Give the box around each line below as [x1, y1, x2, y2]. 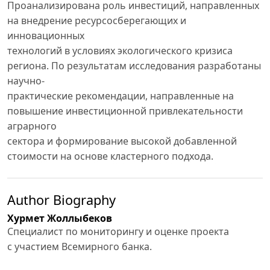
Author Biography [7, 190, 116, 209]
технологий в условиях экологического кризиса [7, 44, 233, 58]
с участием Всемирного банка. [7, 239, 152, 253]
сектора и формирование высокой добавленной [7, 134, 237, 148]
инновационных [7, 29, 84, 43]
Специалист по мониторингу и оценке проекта [7, 224, 229, 238]
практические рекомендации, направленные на [7, 89, 234, 103]
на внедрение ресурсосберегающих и [7, 14, 186, 28]
